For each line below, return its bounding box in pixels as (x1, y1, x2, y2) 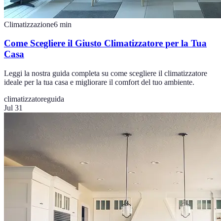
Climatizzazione (4, 20, 54, 29)
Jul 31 (4, 104, 23, 112)
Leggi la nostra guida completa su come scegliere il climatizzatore (4, 69, 207, 78)
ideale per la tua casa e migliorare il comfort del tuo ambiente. (4, 78, 194, 87)
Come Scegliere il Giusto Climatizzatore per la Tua (4, 38, 207, 49)
